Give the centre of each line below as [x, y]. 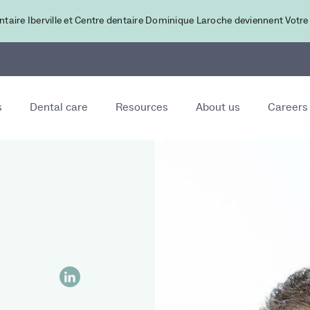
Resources [142, 107]
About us [218, 107]
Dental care [59, 107]
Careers [288, 107]
